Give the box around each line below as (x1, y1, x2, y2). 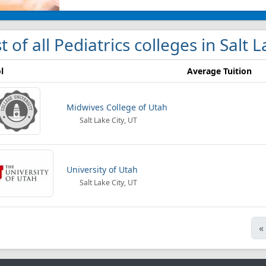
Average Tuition (187, 65, 252, 77)
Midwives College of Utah (66, 102, 167, 113)
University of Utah (66, 164, 138, 175)
